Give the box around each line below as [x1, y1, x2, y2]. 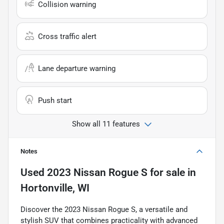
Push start [38, 95, 72, 105]
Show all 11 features [72, 119, 140, 128]
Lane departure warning [38, 63, 115, 73]
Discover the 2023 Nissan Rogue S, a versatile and [20, 204, 187, 214]
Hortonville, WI [20, 181, 89, 194]
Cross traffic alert [38, 31, 96, 41]
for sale [147, 166, 185, 178]
